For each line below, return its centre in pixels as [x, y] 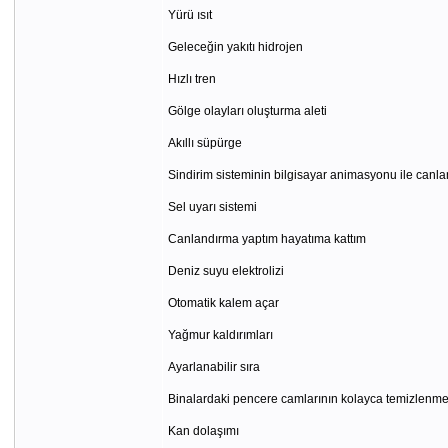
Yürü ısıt [189, 15]
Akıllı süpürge [204, 143]
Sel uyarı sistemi [212, 207]
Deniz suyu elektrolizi [225, 271]
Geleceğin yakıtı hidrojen [235, 47]
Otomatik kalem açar [223, 303]
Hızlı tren [191, 79]
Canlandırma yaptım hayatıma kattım [266, 239]
